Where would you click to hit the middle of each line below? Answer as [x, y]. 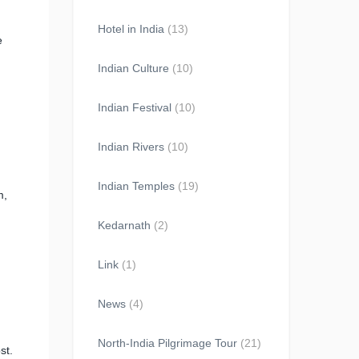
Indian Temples [136, 186]
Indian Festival [135, 107]
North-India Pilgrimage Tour [167, 343]
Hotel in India [131, 29]
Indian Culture [133, 68]
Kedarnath [124, 225]
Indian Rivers [131, 147]
